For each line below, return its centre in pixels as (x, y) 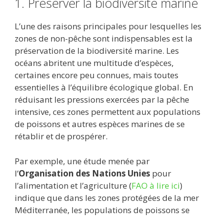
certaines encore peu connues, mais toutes (97, 75)
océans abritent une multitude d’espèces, (94, 63)
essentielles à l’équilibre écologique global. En (104, 88)
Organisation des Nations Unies (84, 173)
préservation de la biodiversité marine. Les (97, 51)
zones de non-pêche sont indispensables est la (104, 39)
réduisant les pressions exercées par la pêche (102, 100)
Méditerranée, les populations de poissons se (102, 210)
